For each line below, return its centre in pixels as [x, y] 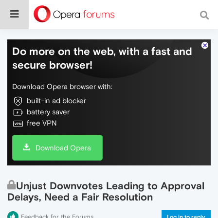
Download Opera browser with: [62, 86]
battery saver [48, 112]
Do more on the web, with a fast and [102, 51]
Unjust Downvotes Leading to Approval [110, 186]
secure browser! [52, 65]
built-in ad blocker [56, 100]
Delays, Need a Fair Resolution [80, 197]
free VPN [42, 123]
